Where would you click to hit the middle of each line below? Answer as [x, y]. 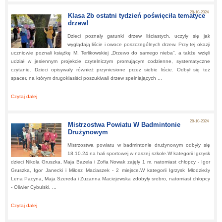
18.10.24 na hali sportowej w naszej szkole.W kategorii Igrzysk [139, 153]
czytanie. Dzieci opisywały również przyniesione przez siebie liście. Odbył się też [111, 70]
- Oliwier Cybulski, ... [34, 187]
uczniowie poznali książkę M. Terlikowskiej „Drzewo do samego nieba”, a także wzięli [111, 53]
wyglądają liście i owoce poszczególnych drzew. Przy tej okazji [139, 44]
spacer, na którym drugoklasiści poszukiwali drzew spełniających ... [86, 78]
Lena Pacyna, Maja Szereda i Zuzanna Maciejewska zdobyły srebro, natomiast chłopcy [111, 179]
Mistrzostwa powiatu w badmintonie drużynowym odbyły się [139, 145]
